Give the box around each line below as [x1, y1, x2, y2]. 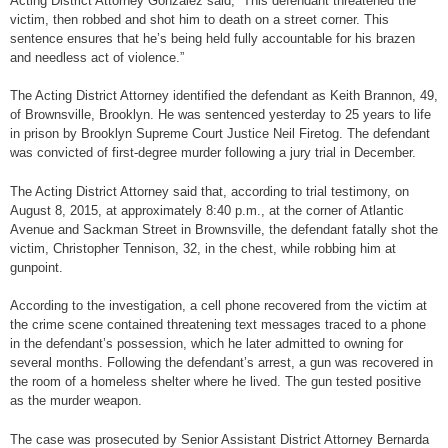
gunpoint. [10, 259, 63, 275]
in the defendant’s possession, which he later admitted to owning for [10, 336, 403, 352]
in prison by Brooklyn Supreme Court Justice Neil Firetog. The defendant [10, 126, 430, 142]
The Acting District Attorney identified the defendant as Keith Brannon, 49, [10, 88, 438, 104]
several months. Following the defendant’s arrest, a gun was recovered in [10, 355, 433, 371]
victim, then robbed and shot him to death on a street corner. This [10, 11, 389, 27]
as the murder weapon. [10, 393, 142, 409]
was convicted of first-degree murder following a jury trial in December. [10, 145, 416, 161]
